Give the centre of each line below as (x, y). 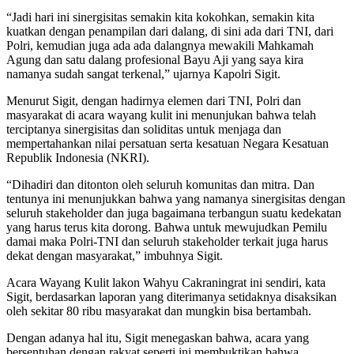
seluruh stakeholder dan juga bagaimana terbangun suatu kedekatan (174, 213)
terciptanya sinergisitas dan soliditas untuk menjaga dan (144, 130)
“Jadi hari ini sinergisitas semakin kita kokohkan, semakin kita (160, 17)
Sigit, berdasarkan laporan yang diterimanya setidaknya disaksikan (171, 297)
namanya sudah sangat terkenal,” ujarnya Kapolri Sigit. (143, 74)
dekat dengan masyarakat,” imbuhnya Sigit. (115, 256)
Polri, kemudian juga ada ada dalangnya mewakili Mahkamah (160, 46)
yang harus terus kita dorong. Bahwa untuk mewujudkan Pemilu (167, 228)
